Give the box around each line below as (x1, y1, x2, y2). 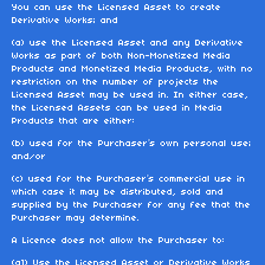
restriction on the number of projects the (12, 77, 219, 88)
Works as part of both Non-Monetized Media (12, 51, 231, 62)
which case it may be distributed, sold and (12, 188, 224, 198)
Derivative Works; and (12, 16, 118, 26)
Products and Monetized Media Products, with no (12, 64, 253, 75)
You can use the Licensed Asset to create (12, 3, 221, 13)
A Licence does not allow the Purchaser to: (12, 236, 225, 246)
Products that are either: (12, 117, 135, 127)
